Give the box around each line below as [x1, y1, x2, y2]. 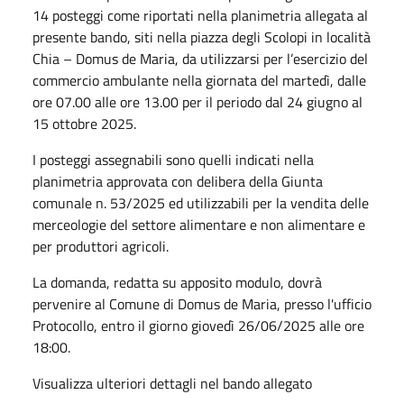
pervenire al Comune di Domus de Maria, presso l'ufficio [32, 292, 372, 315]
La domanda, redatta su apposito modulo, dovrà [32, 271, 322, 293]
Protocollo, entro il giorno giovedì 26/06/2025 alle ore [32, 314, 364, 336]
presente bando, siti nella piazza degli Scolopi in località [32, 25, 371, 48]
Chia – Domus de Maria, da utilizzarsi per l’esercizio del [32, 47, 368, 69]
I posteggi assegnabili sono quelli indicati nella [32, 148, 314, 170]
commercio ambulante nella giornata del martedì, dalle [32, 69, 366, 91]
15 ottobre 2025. [32, 112, 136, 134]
